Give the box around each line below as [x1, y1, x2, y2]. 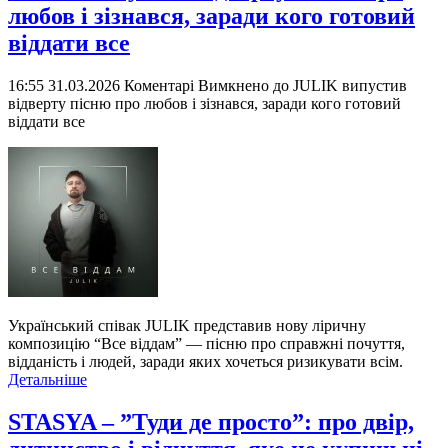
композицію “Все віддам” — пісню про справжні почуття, [8, 335, 405, 353]
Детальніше [8, 371, 87, 389]
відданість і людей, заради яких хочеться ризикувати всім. [8, 353, 403, 371]
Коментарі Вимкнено [124, 77, 269, 95]
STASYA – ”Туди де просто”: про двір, [8, 408, 414, 435]
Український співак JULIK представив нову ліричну [8, 317, 366, 335]
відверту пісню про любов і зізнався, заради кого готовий [8, 95, 401, 113]
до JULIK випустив [269, 77, 407, 95]
